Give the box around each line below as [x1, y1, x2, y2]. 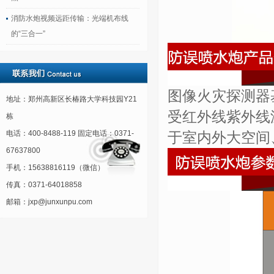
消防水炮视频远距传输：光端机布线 [11, 14, 128, 23]
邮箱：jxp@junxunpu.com [6, 198, 92, 206]
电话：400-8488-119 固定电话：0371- [6, 129, 134, 138]
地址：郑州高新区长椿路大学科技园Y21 [6, 95, 137, 103]
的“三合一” [11, 29, 45, 38]
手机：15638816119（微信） [6, 163, 105, 172]
